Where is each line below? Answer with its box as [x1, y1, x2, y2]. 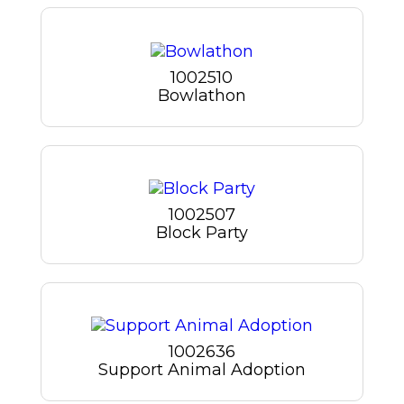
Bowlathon [157, 85, 246, 106]
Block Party [155, 223, 248, 243]
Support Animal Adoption [97, 360, 306, 381]
